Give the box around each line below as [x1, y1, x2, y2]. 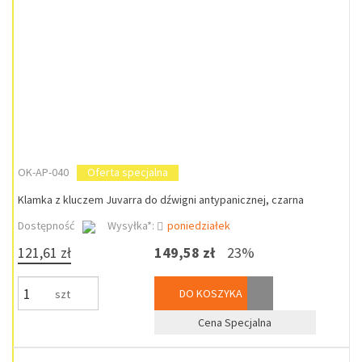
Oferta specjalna [87, 165, 168, 179]
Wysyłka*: [107, 218, 157, 233]
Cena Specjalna [198, 315, 272, 330]
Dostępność [18, 218, 74, 233]
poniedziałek [167, 218, 230, 233]
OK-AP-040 [18, 165, 69, 179]
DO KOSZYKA [176, 286, 242, 301]
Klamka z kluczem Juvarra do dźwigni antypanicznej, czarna [18, 192, 304, 207]
